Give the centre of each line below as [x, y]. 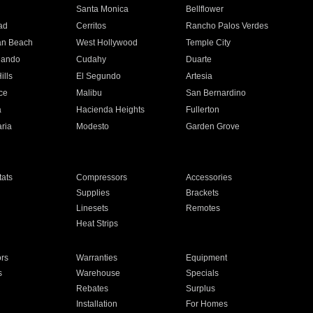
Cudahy [91, 59]
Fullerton [203, 110]
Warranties [96, 258]
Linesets [92, 208]
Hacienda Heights [110, 110]
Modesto [92, 126]
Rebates [92, 289]
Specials [203, 273]
